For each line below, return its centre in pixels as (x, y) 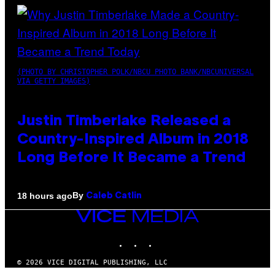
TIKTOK (169, 238)
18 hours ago (45, 196)
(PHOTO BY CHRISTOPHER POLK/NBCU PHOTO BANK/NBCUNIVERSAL (135, 72)
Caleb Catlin (114, 196)
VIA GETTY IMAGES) (54, 81)
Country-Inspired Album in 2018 (133, 140)
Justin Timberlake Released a (124, 122)
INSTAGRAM (161, 238)
